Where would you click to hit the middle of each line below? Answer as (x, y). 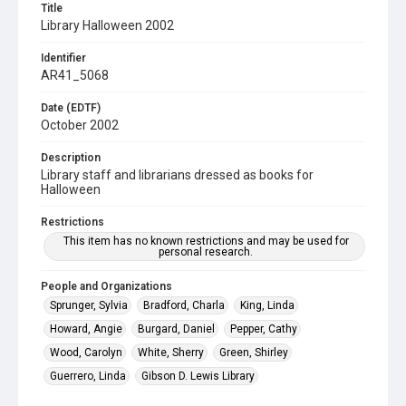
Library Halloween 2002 (107, 25)
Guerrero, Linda (88, 376)
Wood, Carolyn (86, 353)
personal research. (206, 252)
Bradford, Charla (184, 305)
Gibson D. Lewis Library (198, 376)
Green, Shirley (254, 353)
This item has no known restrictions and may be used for (206, 241)
